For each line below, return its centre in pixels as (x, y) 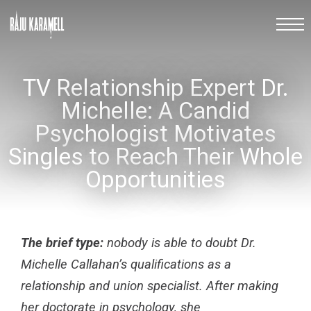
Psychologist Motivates (155, 134)
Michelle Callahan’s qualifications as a (126, 264)
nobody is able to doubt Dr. (180, 243)
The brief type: (62, 243)
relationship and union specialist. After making (150, 286)
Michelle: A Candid (155, 111)
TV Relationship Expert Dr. (155, 88)
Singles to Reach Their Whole (155, 157)
